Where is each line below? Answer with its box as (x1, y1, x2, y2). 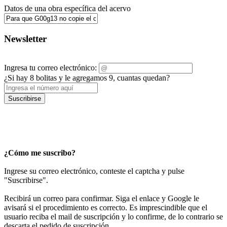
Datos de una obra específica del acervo (4, 4, 131, 13)
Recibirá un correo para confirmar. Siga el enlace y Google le (4, 194, 199, 203)
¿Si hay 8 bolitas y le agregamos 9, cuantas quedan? (4, 73, 170, 83)
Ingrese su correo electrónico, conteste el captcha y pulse (4, 167, 184, 176)
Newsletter (4, 33, 47, 44)
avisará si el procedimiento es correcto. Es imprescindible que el (4, 203, 207, 212)
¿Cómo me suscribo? (4, 148, 75, 158)
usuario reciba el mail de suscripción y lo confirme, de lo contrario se (4, 212, 223, 221)
